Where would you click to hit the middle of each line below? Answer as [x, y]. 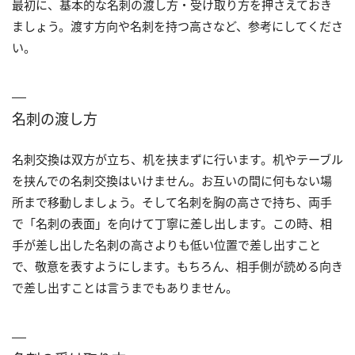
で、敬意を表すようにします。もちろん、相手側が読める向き [177, 266]
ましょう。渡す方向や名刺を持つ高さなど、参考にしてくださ [177, 26]
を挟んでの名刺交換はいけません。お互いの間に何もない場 [172, 180]
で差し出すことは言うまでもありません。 [125, 287]
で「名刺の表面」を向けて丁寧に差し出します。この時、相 [172, 223]
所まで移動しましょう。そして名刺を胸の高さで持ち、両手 [172, 202]
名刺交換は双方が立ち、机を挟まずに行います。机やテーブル [177, 159]
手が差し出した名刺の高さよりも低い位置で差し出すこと [166, 244]
